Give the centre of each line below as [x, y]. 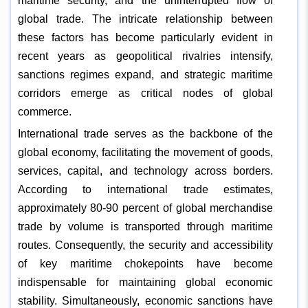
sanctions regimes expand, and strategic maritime [145, 74]
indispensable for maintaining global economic [145, 282]
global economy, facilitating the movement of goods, [145, 152]
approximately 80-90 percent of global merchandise [145, 208]
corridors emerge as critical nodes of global [145, 93]
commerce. [44, 111]
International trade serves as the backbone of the [145, 133]
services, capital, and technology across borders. [145, 170]
